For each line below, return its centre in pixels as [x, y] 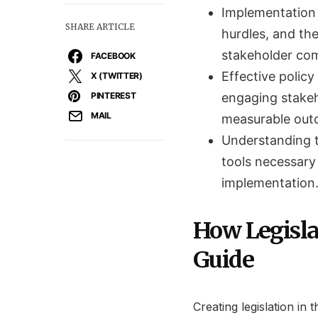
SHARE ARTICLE [100, 27]
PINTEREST [114, 95]
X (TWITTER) [117, 76]
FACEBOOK [113, 56]
